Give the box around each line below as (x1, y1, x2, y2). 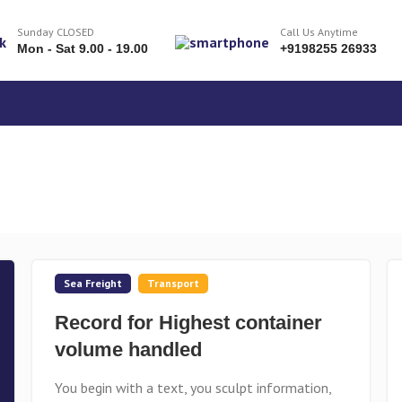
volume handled (54, 338, 202, 361)
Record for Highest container (54, 311, 322, 334)
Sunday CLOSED (17, 25, 94, 39)
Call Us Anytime (280, 25, 358, 39)
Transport (146, 276, 199, 290)
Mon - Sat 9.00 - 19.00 (17, 41, 148, 56)
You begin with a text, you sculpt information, (54, 379, 331, 397)
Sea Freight (63, 276, 122, 290)
